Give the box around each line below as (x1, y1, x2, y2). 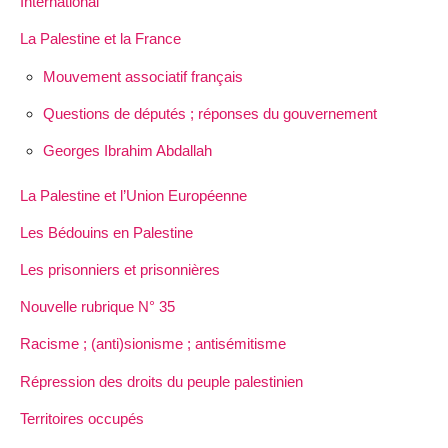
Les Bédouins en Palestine (20, 223, 193, 241)
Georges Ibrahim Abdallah (42, 141, 212, 159)
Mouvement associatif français (42, 67, 243, 85)
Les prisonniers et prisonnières (20, 261, 220, 279)
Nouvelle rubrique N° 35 (20, 298, 175, 316)
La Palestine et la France (20, 30, 181, 48)
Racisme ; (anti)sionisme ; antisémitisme (20, 335, 286, 353)
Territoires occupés (20, 409, 144, 427)
